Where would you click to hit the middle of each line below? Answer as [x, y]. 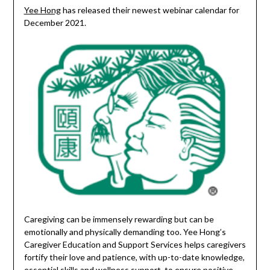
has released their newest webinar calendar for [150, 10]
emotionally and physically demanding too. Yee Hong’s [125, 232]
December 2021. [56, 23]
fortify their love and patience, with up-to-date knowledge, [134, 257]
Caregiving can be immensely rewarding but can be [119, 219]
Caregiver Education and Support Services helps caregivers [135, 245]
